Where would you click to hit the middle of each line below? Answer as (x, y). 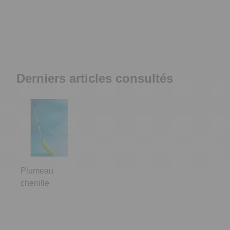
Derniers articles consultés (95, 78)
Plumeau (37, 170)
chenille (35, 183)
